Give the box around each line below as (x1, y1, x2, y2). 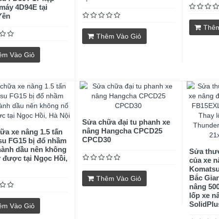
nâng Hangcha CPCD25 (82, 127, 163, 135)
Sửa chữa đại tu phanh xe (82, 118, 171, 126)
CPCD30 (82, 135, 111, 144)
